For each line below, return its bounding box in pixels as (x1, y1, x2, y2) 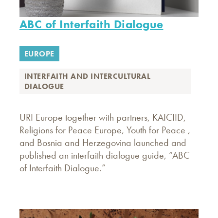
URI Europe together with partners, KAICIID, (19, 111, 186, 124)
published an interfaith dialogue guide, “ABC (19, 149, 190, 162)
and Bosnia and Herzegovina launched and (19, 136, 186, 149)
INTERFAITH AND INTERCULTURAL (24, 71, 151, 81)
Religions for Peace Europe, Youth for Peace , (19, 124, 190, 136)
